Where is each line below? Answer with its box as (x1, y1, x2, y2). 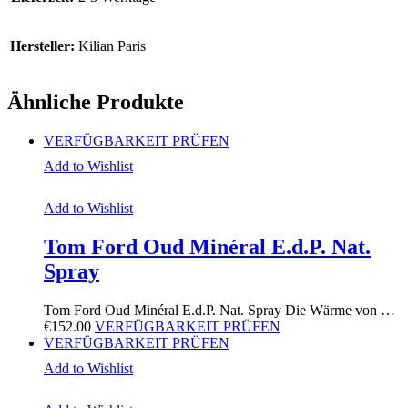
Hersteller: (10, 38, 75, 55)
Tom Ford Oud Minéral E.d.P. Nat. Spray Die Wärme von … (44, 301, 395, 318)
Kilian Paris (78, 38, 146, 55)
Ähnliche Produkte (7, 90, 184, 115)
